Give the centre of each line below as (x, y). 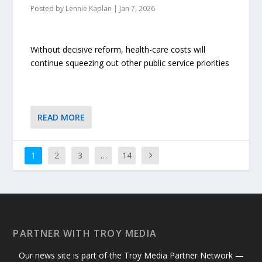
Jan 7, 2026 (137, 9)
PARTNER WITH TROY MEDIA (85, 233)
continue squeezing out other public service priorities (130, 63)
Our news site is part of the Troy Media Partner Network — (131, 255)
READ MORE (61, 117)
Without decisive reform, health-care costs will (118, 49)
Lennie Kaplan (89, 9)
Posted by (48, 9)
